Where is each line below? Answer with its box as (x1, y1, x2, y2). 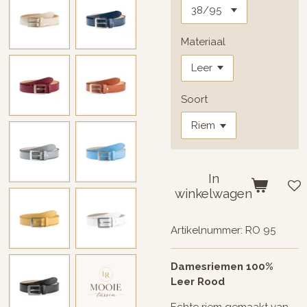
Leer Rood (171, 275, 225, 288)
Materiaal (181, 36, 225, 48)
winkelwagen (175, 186, 252, 201)
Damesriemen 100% (171, 260, 273, 273)
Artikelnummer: (171, 223, 243, 236)
